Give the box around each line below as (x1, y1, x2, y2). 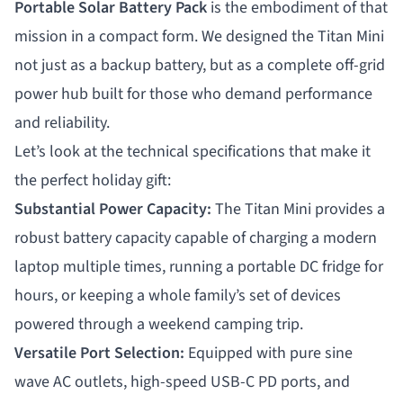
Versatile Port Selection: (14, 341, 184, 364)
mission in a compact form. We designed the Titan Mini (14, 24, 384, 48)
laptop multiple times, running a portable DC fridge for (14, 255, 383, 278)
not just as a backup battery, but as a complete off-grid (14, 53, 385, 76)
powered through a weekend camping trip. (14, 312, 303, 336)
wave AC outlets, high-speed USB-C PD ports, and (14, 370, 350, 393)
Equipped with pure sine (184, 341, 353, 364)
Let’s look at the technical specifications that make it (14, 139, 371, 163)
